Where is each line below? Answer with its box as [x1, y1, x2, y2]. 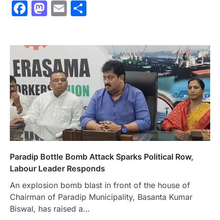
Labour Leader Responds [10, 163, 105, 173]
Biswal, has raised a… [10, 203, 90, 214]
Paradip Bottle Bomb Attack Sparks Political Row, [10, 151, 193, 162]
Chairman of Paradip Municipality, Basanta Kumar [10, 192, 192, 202]
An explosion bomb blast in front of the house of [10, 180, 190, 190]
